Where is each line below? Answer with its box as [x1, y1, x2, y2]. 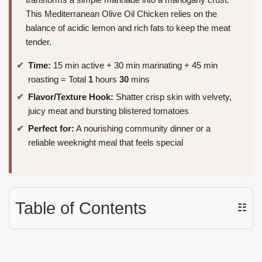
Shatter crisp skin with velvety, [113, 91, 232, 102]
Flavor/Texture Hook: [28, 91, 113, 102]
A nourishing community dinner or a [74, 123, 211, 133]
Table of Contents [15, 198, 147, 218]
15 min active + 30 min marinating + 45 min [51, 60, 218, 71]
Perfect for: [28, 123, 74, 133]
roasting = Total [28, 74, 88, 85]
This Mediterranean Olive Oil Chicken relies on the [26, 9, 217, 19]
